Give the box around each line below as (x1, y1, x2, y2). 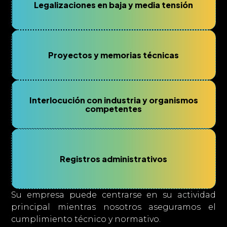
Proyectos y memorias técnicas (48, 50, 179, 60)
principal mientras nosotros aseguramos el (11, 202, 216, 212)
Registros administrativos (60, 154, 167, 164)
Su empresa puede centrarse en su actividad (11, 190, 216, 200)
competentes (85, 103, 142, 114)
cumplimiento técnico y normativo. (11, 214, 161, 224)
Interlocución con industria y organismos (29, 95, 198, 105)
